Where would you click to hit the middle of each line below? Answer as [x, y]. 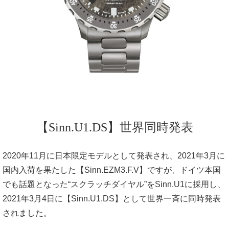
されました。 [27, 213]
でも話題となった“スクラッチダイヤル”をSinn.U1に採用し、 [114, 184]
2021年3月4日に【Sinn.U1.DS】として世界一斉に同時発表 [112, 198]
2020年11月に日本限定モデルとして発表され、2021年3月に [114, 155]
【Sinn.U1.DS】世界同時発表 [114, 127]
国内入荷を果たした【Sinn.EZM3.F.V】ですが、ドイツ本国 [112, 170]
